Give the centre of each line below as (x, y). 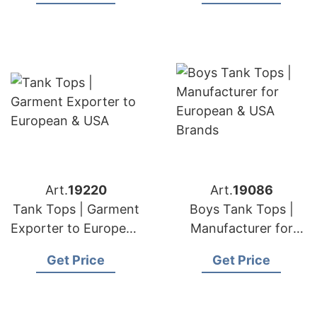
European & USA (241, 247)
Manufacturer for (241, 228)
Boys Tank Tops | (241, 209)
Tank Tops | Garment (76, 209)
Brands (241, 266)
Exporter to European (76, 228)
